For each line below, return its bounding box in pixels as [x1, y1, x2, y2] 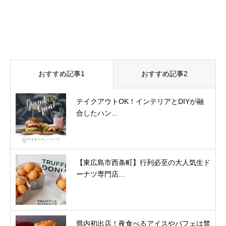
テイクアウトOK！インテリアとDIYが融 [76, 97, 204, 106]
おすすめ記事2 [141, 70, 188, 78]
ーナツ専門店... [76, 170, 125, 179]
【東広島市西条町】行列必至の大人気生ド [76, 158, 210, 167]
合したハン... [76, 109, 118, 118]
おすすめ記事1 [38, 70, 85, 78]
